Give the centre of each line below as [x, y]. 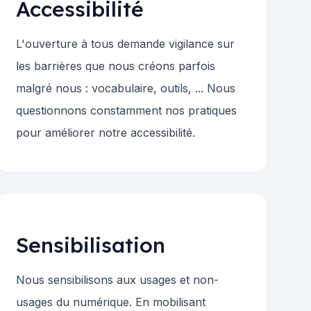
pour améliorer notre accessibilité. [105, 133]
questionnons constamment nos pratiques [126, 111]
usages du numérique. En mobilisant [110, 302]
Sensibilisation [90, 245]
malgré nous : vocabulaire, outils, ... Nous [125, 89]
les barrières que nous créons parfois [115, 66]
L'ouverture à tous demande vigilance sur [125, 44]
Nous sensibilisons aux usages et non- [117, 280]
